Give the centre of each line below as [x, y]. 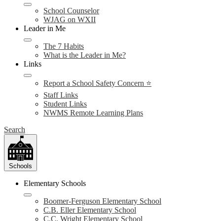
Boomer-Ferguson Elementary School [102, 201]
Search [15, 129]
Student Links [65, 104]
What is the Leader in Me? [85, 55]
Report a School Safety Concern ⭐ [97, 83]
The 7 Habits [64, 46]
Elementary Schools [55, 183]
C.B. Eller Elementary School [90, 210]
